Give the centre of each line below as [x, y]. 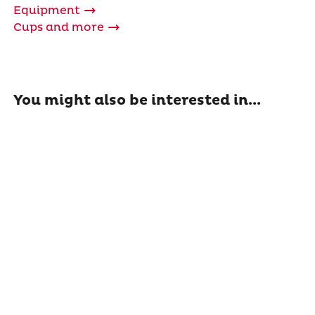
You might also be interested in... [137, 101]
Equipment [46, 11]
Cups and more [58, 28]
